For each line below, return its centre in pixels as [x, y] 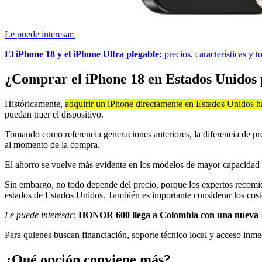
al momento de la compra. [52, 144]
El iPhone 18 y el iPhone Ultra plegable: [83, 54]
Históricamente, [35, 104]
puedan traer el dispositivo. [54, 114]
